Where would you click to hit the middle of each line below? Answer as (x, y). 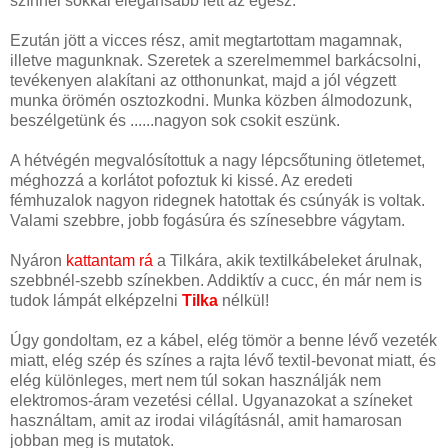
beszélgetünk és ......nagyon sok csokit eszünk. (175, 120)
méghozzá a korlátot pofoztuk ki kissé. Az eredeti (181, 180)
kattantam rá (111, 260)
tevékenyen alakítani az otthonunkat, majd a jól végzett (203, 80)
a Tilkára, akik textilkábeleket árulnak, (289, 260)
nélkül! (245, 300)
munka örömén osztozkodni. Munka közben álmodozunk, (211, 100)
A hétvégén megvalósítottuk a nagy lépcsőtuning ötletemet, (217, 160)
